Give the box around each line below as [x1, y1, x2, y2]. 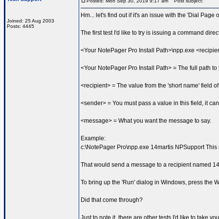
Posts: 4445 [7, 23, 34, 29]
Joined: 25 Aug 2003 [7, 18, 54, 23]
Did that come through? [81, 197, 143, 203]
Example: [81, 135, 106, 142]
